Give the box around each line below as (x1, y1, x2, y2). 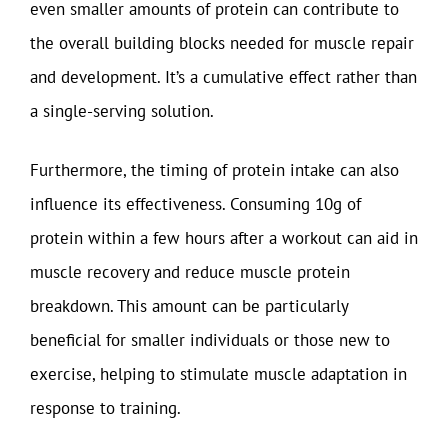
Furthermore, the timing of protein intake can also (30, 159, 399, 181)
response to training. (30, 397, 181, 419)
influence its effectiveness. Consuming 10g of (30, 193, 361, 215)
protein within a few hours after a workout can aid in (30, 227, 418, 249)
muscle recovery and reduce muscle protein (30, 261, 350, 283)
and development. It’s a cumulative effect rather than (30, 65, 417, 88)
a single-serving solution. (30, 99, 214, 122)
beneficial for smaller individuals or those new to (30, 329, 390, 351)
